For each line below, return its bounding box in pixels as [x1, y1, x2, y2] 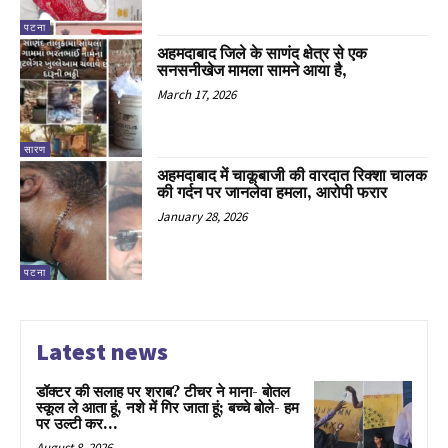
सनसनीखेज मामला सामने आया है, [157, 60, 348, 81]
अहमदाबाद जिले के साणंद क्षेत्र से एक [157, 43, 368, 64]
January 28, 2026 [157, 208, 248, 226]
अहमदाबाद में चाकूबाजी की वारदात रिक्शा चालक [157, 166, 428, 187]
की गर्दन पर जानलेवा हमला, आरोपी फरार [157, 183, 388, 204]
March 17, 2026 [157, 85, 237, 103]
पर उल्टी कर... [36, 414, 118, 434]
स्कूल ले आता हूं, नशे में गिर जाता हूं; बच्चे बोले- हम [36, 398, 299, 418]
